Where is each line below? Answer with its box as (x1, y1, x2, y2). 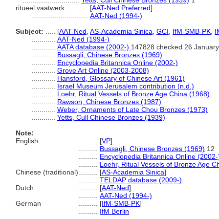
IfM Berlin (100, 207, 129, 215)
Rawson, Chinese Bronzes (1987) (57, 98, 161, 106)
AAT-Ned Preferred (92, 4, 151, 12)
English (16, 137, 38, 145)
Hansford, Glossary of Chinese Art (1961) (57, 74, 185, 82)
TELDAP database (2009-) (100, 176, 182, 184)
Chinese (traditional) (16, 168, 78, 176)
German (16, 199, 41, 207)
